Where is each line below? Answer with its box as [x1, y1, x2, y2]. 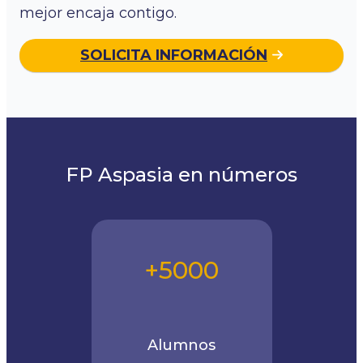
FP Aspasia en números [66, 162, 297, 186]
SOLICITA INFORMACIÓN [80, 46, 267, 64]
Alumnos [147, 335, 216, 354]
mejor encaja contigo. [19, 4, 177, 23]
